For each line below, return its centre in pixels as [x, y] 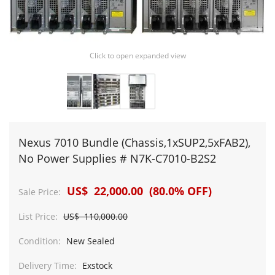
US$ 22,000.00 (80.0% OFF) [138, 191]
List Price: [38, 216]
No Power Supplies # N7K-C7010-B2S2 [117, 158]
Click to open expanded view [137, 56]
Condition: [40, 241]
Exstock [96, 265]
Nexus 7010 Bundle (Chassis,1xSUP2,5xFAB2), [134, 142]
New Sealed [89, 241]
